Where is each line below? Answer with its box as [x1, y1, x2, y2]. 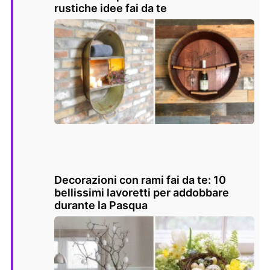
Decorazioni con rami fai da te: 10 [54, 174, 226, 187]
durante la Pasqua [54, 199, 148, 212]
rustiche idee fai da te [54, 2, 167, 15]
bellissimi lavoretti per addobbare [54, 186, 229, 199]
